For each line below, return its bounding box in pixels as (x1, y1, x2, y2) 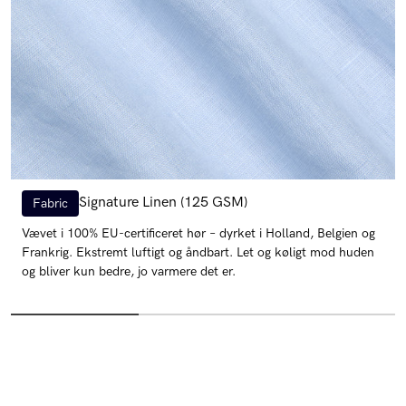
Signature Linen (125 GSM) (79, 194, 247, 212)
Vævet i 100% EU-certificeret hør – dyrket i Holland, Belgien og (22, 225, 375, 241)
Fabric (33, 195, 68, 211)
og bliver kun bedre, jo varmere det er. (22, 263, 236, 279)
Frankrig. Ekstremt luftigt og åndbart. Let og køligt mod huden (22, 244, 374, 260)
